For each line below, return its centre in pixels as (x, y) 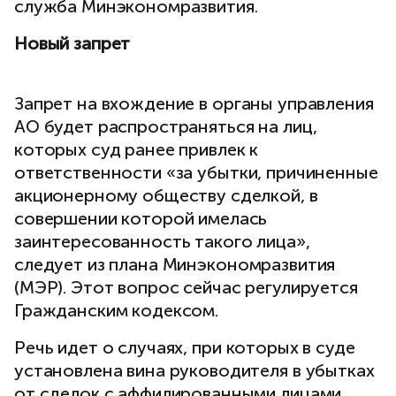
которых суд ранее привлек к (137, 150)
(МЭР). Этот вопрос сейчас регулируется (186, 288)
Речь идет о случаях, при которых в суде (185, 348)
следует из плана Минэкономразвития (175, 265)
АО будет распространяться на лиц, (166, 127)
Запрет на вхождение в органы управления (194, 104)
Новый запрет (72, 44)
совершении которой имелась (141, 219)
